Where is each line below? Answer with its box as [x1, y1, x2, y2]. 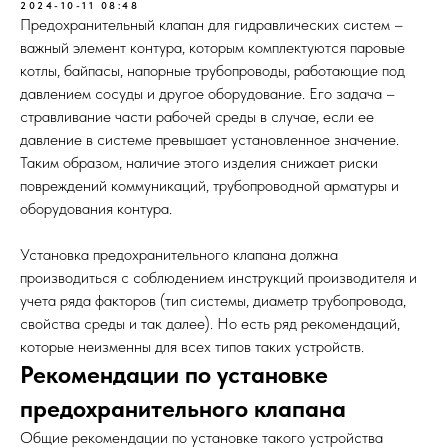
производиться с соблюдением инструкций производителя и [20, 268, 417, 287]
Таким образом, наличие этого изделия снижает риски [20, 153, 378, 172]
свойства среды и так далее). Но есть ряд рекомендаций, [20, 314, 400, 333]
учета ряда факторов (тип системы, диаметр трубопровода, [20, 291, 406, 310]
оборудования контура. [20, 199, 172, 218]
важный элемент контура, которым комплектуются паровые [20, 38, 405, 57]
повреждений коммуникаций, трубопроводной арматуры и [20, 176, 399, 195]
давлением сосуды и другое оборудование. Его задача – [20, 84, 395, 103]
